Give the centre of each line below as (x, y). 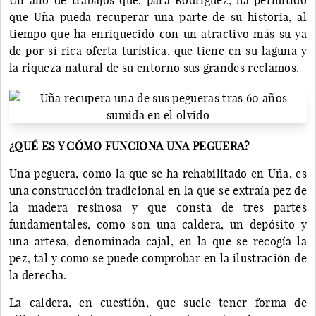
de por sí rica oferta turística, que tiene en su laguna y (158, 50)
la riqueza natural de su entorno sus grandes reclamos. (154, 67)
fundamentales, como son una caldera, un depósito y (158, 224)
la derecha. (38, 275)
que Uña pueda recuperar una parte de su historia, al (158, 17)
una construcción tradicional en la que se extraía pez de (158, 190)
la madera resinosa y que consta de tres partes (158, 207)
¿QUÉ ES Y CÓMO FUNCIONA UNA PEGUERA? (129, 146)
